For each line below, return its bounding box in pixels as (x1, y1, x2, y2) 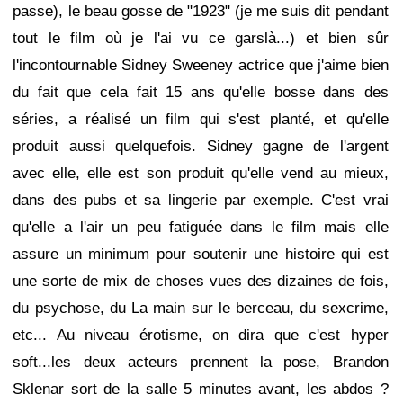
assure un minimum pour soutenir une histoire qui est (13, 246, 389, 263)
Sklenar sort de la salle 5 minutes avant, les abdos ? (13, 381, 389, 398)
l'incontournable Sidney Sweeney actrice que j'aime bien (13, 57, 389, 74)
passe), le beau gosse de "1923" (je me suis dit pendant (13, 3, 389, 20)
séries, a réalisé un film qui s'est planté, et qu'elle (13, 111, 389, 128)
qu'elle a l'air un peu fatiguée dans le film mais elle (13, 219, 389, 236)
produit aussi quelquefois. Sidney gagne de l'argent (13, 138, 389, 155)
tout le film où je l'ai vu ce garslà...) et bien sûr (13, 30, 389, 47)
